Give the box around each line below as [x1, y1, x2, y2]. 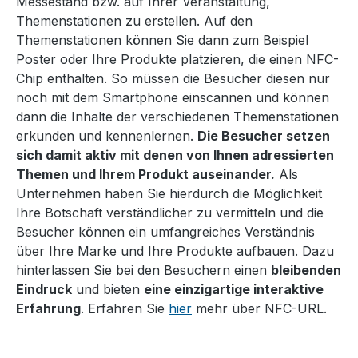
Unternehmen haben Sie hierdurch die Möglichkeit [16, 185, 322, 202]
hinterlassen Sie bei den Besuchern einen [16, 262, 271, 279]
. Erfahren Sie [81, 300, 169, 317]
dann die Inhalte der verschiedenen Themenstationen [16, 109, 339, 125]
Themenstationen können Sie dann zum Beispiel [16, 32, 308, 49]
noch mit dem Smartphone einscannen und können [16, 89, 329, 106]
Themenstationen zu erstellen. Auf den [16, 13, 253, 30]
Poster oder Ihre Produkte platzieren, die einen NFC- [16, 51, 339, 68]
